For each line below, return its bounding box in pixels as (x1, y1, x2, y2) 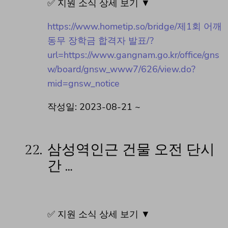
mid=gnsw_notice (47, 77, 120, 90)
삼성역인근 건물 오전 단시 (47, 141, 215, 158)
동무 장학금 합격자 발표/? (47, 34, 154, 47)
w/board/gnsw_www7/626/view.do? (47, 63, 195, 75)
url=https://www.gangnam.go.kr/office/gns (47, 48, 219, 61)
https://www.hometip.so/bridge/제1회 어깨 (47, 20, 222, 33)
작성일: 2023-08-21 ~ (47, 100, 140, 113)
